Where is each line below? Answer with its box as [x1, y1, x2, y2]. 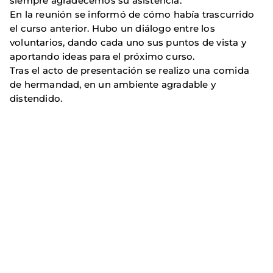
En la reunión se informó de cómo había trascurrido [10, 9, 255, 21]
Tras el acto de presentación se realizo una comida [10, 65, 250, 77]
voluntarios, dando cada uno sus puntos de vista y [10, 37, 246, 49]
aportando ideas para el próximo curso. [10, 51, 195, 63]
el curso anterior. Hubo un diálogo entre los [10, 23, 215, 35]
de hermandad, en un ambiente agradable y [10, 79, 216, 91]
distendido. [10, 93, 63, 105]
